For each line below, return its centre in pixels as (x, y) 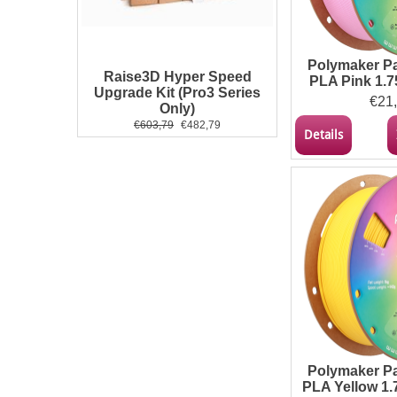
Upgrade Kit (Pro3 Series (177, 93)
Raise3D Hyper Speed (177, 77)
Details (323, 134)
